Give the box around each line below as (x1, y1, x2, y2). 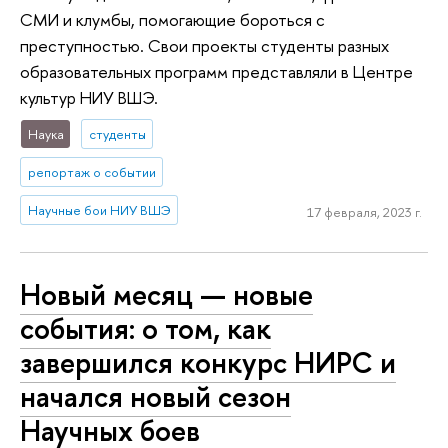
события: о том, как (20, 309, 271, 349)
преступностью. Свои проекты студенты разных (20, 34, 389, 58)
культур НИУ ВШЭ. (20, 86, 158, 110)
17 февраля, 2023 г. (306, 203, 422, 222)
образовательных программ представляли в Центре (20, 60, 413, 84)
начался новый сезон (20, 377, 291, 417)
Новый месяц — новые (20, 275, 313, 315)
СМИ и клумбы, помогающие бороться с (20, 8, 325, 32)
